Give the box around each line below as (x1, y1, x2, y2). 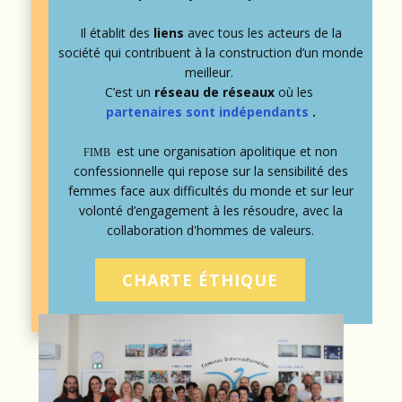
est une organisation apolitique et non (117, 143, 337, 160)
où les (274, 83, 317, 100)
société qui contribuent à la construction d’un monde (57, 44, 363, 61)
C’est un (104, 83, 154, 100)
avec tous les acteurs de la (187, 24, 342, 41)
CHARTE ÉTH (122, 269, 234, 291)
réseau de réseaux (153, 83, 275, 100)
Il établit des (79, 24, 153, 41)
